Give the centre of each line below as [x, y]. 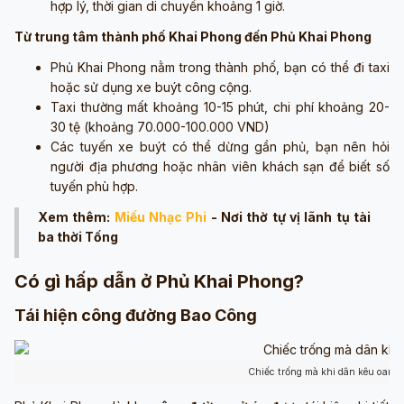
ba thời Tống [78, 236]
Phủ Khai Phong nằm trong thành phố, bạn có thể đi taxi [220, 67]
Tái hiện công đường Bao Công [136, 315]
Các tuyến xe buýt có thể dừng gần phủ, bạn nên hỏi [220, 146]
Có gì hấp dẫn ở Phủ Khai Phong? [159, 281]
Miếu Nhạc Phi [161, 216]
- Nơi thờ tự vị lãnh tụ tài [289, 216]
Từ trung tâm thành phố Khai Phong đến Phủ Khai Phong [193, 36]
